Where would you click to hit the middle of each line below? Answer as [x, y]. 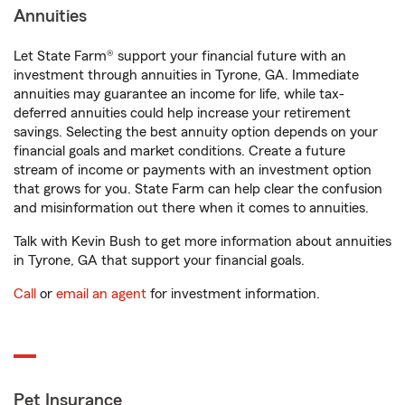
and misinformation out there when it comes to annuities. [191, 208]
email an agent [101, 294]
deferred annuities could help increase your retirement [182, 113]
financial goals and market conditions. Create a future [179, 151]
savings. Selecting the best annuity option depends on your [196, 132]
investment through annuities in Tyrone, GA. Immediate [186, 75]
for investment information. [233, 294]
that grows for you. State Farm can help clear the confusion [198, 189]
